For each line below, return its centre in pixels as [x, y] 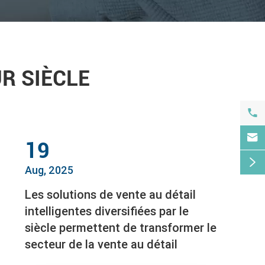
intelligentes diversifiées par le [107, 211]
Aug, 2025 [49, 170]
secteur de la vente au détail [101, 244]
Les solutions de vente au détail [111, 195]
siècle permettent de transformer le [121, 228]
